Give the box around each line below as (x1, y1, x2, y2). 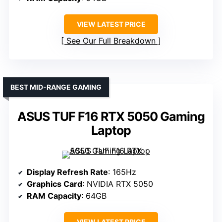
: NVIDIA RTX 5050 (82, 179, 153, 189)
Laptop (91, 123, 131, 138)
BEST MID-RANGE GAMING (10, 83, 102, 92)
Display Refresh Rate (27, 167, 108, 177)
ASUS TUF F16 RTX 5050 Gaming (17, 109, 205, 124)
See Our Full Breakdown (66, 36, 156, 46)
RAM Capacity (27, 191, 81, 201)
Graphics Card (27, 179, 82, 189)
